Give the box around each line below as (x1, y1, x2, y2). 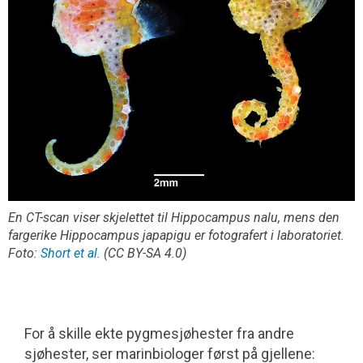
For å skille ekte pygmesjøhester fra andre (24, 324, 294, 342)
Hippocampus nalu (171, 209, 278, 225)
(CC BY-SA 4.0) (100, 245, 186, 261)
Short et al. (41, 245, 100, 261)
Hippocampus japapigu (60, 227, 191, 243)
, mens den (278, 209, 340, 225)
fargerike (8, 227, 60, 243)
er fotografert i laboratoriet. (191, 227, 344, 243)
